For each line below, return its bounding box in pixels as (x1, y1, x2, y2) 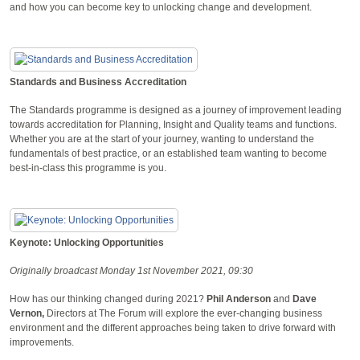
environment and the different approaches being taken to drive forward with (10, 321, 336, 333)
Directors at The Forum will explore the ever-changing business (47, 307, 322, 319)
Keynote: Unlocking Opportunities (10, 236, 164, 248)
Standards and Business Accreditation (10, 76, 186, 88)
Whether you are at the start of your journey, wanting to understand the (10, 133, 314, 145)
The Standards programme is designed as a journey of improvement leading (10, 104, 342, 116)
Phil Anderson (204, 292, 273, 305)
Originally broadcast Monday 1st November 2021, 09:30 (10, 264, 253, 276)
